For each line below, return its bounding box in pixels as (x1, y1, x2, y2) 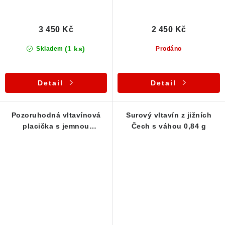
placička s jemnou (23, 122, 89, 131)
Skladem (34, 45, 63, 52)
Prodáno (156, 45, 182, 53)
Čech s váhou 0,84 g (131, 122, 206, 131)
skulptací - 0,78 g (24, 133, 88, 142)
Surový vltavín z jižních (126, 111, 211, 120)
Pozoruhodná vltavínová (11, 111, 101, 120)
